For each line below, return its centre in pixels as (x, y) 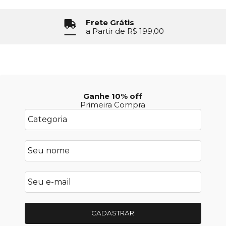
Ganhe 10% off (113, 96)
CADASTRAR (113, 213)
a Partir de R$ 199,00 (125, 31)
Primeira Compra (113, 104)
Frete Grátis (110, 22)
